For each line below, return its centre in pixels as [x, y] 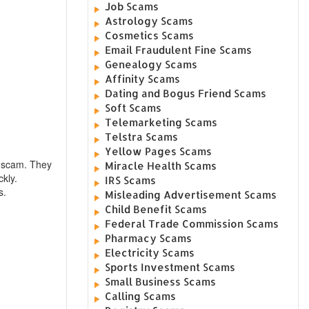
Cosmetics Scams [150, 35]
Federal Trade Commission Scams [192, 223]
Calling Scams [141, 296]
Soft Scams [133, 108]
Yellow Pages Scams [159, 151]
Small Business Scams [161, 281]
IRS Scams [131, 180]
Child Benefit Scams [156, 209]
